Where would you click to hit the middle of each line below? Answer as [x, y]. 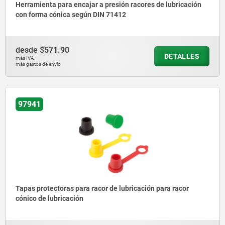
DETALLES [182, 57]
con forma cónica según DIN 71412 [71, 15]
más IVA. [26, 58]
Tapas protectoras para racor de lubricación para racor [102, 189]
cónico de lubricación [49, 199]
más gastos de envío [38, 64]
